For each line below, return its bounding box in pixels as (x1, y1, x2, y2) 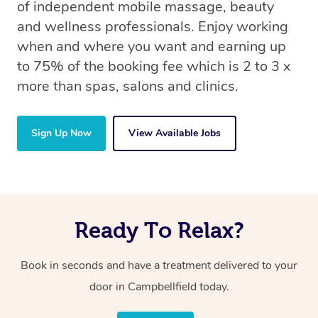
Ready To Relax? (74, 218, 244, 243)
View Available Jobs (128, 126, 221, 141)
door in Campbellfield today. (89, 279, 229, 295)
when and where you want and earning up (17, 37, 286, 57)
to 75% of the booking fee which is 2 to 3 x (17, 57, 290, 77)
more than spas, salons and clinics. (17, 77, 238, 97)
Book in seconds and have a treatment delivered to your (21, 258, 297, 274)
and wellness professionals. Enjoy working (17, 17, 288, 37)
